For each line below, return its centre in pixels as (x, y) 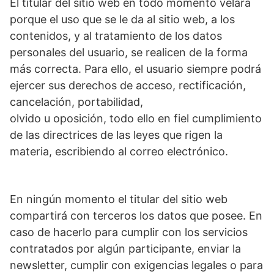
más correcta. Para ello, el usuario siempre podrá (135, 69)
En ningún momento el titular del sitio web (119, 199)
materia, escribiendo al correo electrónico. (119, 152)
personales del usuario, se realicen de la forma (129, 53)
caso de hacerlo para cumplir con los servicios (129, 232)
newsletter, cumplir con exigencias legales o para (136, 265)
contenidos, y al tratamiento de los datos (116, 36)
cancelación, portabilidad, (76, 102)
